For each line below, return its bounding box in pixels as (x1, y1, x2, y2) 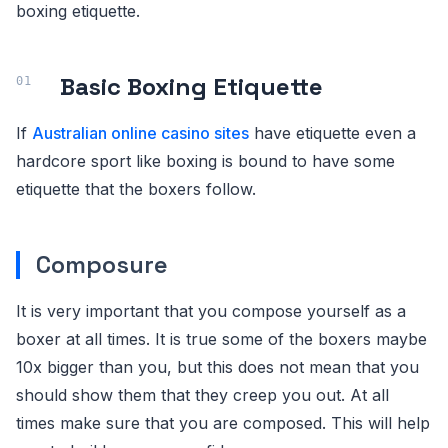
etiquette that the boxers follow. (16, 178, 256, 199)
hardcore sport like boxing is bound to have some (16, 150, 395, 171)
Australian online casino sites (32, 122, 249, 143)
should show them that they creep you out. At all (16, 384, 389, 405)
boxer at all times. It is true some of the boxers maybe (16, 328, 427, 349)
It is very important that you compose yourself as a (16, 300, 406, 321)
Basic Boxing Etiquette (60, 70, 323, 102)
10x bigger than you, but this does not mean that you (16, 356, 419, 377)
